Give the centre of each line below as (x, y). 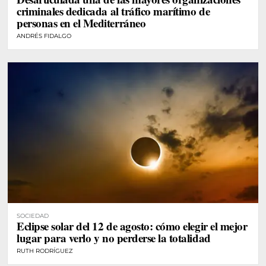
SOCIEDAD (33, 216)
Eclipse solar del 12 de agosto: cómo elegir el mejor (132, 226)
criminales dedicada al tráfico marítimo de (113, 11)
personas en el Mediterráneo (81, 23)
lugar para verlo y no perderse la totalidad (114, 238)
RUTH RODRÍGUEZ (45, 251)
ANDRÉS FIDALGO (44, 36)
